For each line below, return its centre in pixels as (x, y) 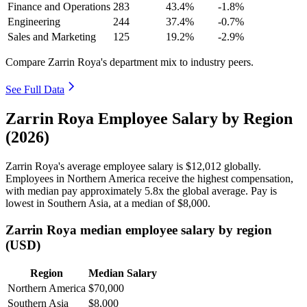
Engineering (34, 22)
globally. (241, 166)
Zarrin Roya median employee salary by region (139, 230)
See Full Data (35, 90)
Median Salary (123, 273)
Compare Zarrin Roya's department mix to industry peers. (130, 62)
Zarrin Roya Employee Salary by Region (149, 118)
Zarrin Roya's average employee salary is (96, 166)
